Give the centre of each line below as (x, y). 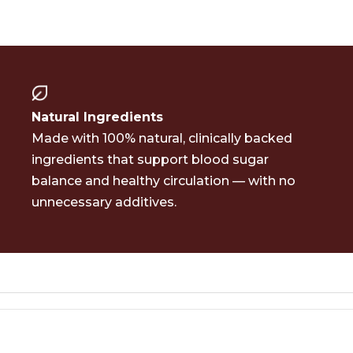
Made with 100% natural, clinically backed (162, 138)
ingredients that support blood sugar (150, 160)
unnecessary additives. (104, 202)
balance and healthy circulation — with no (163, 181)
